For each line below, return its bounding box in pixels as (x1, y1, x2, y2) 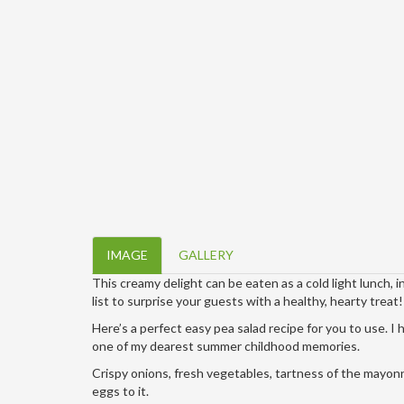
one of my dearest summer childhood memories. (92, 337, 360, 353)
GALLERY (179, 246, 234, 262)
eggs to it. (92, 382, 149, 399)
